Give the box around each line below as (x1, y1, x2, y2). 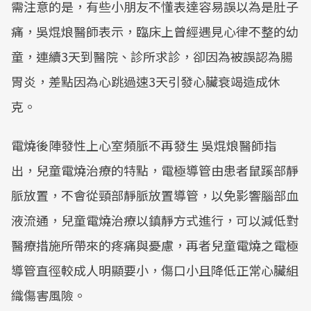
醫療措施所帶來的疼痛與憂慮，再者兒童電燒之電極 (11, 236, 299, 254)
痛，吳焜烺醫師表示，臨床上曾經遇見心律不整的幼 (11, 22, 299, 40)
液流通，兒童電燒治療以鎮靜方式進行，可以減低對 (11, 211, 299, 229)
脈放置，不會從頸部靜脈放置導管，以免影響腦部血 (11, 186, 299, 204)
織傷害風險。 (11, 286, 86, 304)
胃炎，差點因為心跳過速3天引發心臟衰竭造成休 (11, 72, 280, 90)
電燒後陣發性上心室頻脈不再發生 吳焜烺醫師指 (11, 136, 276, 154)
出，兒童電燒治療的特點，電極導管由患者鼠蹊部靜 (11, 161, 299, 179)
